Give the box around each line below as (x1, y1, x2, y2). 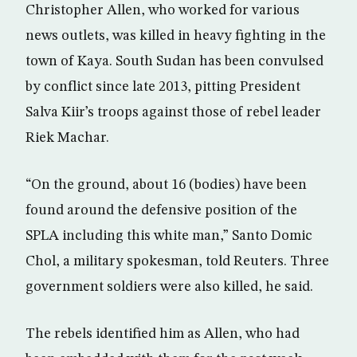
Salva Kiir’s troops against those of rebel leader (25, 104, 321, 120)
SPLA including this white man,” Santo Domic (25, 228, 312, 243)
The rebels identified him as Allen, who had (25, 326, 300, 341)
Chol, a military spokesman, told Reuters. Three (25, 253, 329, 269)
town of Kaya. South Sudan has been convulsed (25, 53, 324, 69)
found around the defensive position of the (25, 202, 297, 218)
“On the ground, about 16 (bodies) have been (25, 177, 307, 192)
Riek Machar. (25, 130, 109, 145)
